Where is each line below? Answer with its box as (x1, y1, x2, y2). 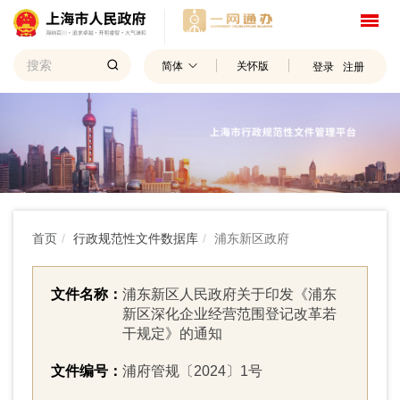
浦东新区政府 (214, 231, 289, 246)
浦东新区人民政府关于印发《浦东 (122, 287, 337, 302)
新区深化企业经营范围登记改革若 (122, 306, 337, 321)
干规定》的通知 (122, 326, 222, 341)
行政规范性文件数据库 (73, 231, 198, 246)
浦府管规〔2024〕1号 (122, 363, 262, 379)
